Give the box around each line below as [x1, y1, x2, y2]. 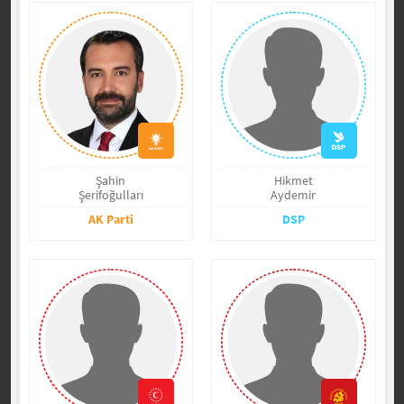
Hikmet [273, 171, 313, 188]
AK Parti [87, 210, 133, 227]
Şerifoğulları [78, 186, 143, 203]
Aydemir [271, 186, 317, 203]
